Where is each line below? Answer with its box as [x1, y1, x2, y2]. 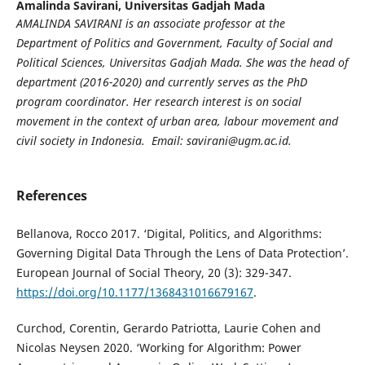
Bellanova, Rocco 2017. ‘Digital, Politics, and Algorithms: [15, 226, 322, 242]
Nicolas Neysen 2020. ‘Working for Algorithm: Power [15, 340, 301, 356]
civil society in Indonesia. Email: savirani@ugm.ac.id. [15, 133, 292, 149]
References [15, 187, 87, 205]
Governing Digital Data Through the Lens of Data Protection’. [15, 245, 349, 262]
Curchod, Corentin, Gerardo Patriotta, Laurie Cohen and [15, 320, 321, 336]
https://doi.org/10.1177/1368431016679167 [15, 284, 253, 301]
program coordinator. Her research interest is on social [15, 94, 301, 110]
